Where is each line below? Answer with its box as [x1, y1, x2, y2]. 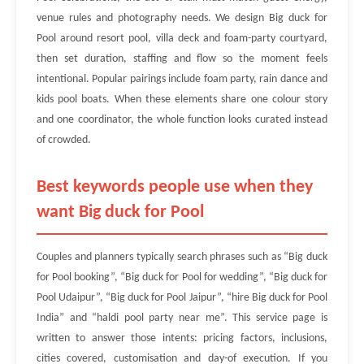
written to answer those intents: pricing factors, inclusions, [37, 332, 327, 344]
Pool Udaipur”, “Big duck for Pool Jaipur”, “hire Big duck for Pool [37, 292, 327, 304]
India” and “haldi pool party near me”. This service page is [37, 312, 327, 324]
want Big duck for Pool [37, 203, 204, 222]
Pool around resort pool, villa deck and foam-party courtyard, [37, 32, 327, 45]
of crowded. [37, 134, 91, 146]
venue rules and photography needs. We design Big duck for [37, 12, 327, 24]
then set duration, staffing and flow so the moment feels [37, 53, 327, 65]
